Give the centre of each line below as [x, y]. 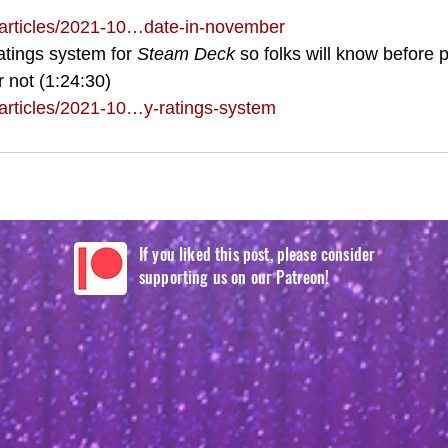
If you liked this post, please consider [257, 254]
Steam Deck [186, 54]
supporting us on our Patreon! [234, 277]
